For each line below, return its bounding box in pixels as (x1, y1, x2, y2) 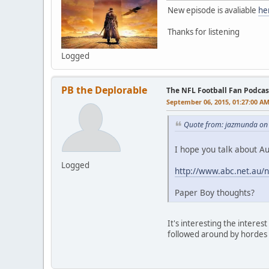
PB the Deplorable (61, 83, 147, 97)
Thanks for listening (168, 26, 240, 38)
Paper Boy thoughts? (175, 186, 255, 198)
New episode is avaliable (168, 5, 258, 16)
